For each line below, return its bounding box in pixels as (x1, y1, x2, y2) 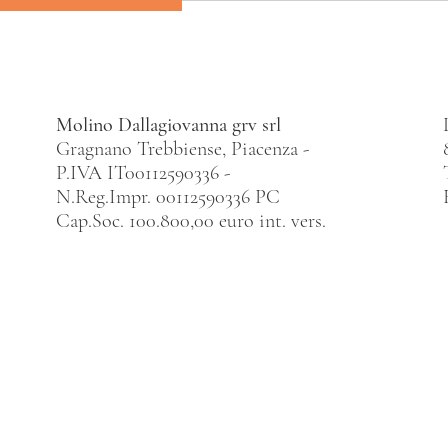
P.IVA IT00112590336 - (55, 161, 230, 186)
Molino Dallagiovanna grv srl (55, 113, 281, 138)
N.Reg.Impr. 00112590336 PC (55, 185, 280, 210)
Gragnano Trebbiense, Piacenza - (55, 137, 314, 162)
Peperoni (207, 2, 285, 24)
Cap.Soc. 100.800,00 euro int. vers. (55, 209, 326, 234)
